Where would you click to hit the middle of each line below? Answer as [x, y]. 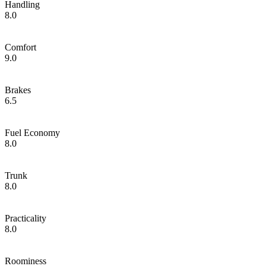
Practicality [26, 218]
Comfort [20, 47]
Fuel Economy [32, 132]
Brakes [18, 90]
